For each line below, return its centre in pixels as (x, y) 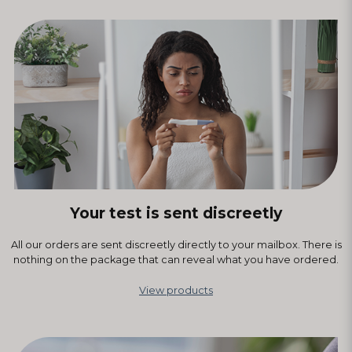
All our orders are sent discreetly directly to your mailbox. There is (176, 244)
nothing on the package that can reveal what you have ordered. (176, 259)
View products (176, 290)
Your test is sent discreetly (176, 213)
